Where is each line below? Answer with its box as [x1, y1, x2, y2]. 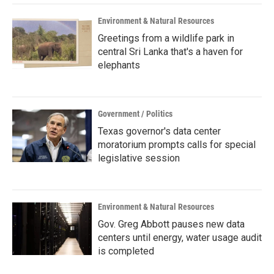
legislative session [98, 152, 180, 165]
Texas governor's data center [98, 125, 221, 138]
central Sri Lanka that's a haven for [98, 46, 243, 58]
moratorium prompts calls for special [98, 139, 256, 151]
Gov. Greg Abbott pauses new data [98, 218, 245, 231]
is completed [98, 245, 154, 257]
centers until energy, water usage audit [98, 232, 262, 244]
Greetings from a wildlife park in [98, 32, 234, 45]
